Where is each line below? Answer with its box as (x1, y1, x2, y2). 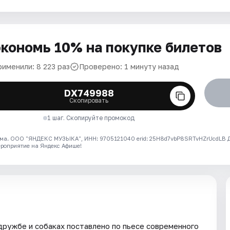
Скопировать (69, 97, 109, 104)
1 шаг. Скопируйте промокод (47, 114, 135, 122)
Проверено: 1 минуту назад (79, 62, 179, 71)
